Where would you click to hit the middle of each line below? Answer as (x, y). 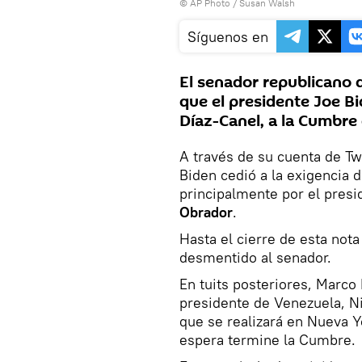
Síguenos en (228, 36)
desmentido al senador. (255, 257)
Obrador (206, 212)
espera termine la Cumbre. (267, 339)
